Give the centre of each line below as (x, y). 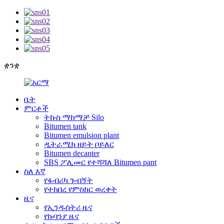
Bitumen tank (65, 126)
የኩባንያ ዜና (61, 216)
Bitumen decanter (72, 153)
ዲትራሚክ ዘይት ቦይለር (79, 144)
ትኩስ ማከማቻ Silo (74, 117)
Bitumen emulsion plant (81, 135)
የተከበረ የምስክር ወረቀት (80, 189)
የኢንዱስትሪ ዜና (68, 207)
